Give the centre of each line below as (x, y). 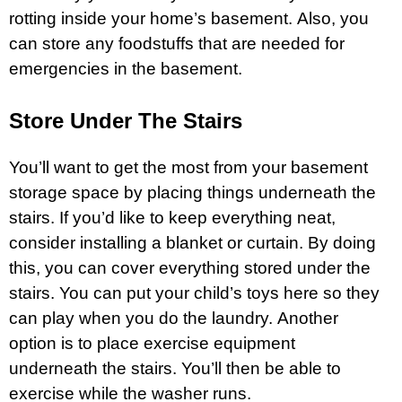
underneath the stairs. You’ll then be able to (175, 368)
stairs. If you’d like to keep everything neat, (172, 217)
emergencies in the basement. (126, 68)
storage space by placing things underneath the (192, 192)
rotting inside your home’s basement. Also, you (189, 18)
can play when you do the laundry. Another (174, 318)
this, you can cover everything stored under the (190, 267)
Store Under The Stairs (126, 120)
